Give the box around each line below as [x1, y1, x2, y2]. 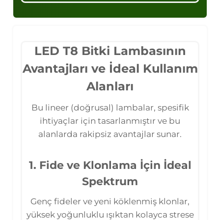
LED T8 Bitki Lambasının [34, 43, 186, 58]
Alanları [86, 79, 134, 93]
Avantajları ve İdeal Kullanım [22, 61, 198, 76]
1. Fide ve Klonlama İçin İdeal [28, 158, 192, 172]
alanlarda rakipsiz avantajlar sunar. [38, 129, 182, 139]
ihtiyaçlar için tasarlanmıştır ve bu [40, 115, 180, 126]
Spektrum [82, 174, 138, 188]
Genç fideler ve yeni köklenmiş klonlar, [30, 196, 190, 206]
